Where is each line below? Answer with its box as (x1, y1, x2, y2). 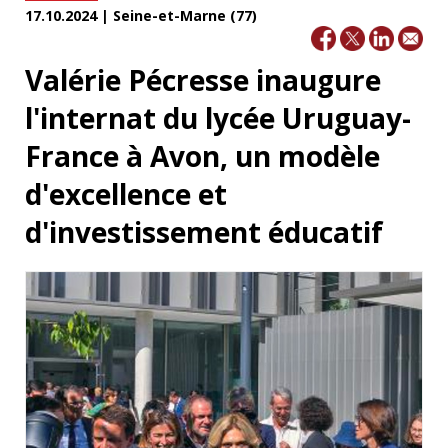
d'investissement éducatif (25, 212, 383, 251)
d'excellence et (25, 174, 227, 213)
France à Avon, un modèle (25, 136, 380, 175)
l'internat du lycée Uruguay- (25, 98, 411, 137)
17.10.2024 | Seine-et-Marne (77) (25, 6, 257, 26)
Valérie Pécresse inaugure (25, 60, 381, 99)
